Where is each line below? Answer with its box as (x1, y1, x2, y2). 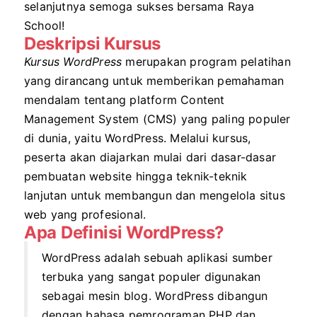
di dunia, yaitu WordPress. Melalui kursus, (24, 130, 251, 145)
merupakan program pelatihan (122, 54, 291, 69)
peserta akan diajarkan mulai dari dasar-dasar (24, 149, 277, 164)
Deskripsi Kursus (24, 33, 161, 54)
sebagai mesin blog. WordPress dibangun (42, 288, 268, 303)
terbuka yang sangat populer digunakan (42, 269, 261, 284)
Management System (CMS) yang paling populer (24, 111, 291, 126)
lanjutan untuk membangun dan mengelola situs (24, 188, 285, 202)
